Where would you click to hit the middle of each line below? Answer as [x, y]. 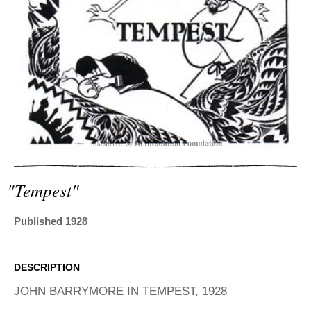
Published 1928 [51, 221]
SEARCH [42, 19]
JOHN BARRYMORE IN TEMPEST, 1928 [120, 291]
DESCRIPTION [47, 267]
